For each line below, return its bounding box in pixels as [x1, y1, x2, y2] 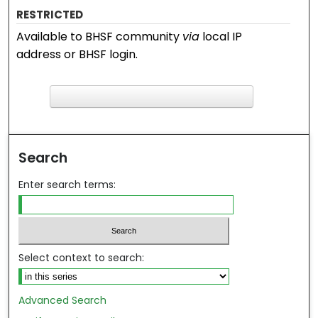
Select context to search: [18, 250, 145, 265]
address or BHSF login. [16, 45, 138, 62]
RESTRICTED [16, 6, 84, 22]
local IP [199, 28, 243, 45]
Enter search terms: [18, 177, 116, 192]
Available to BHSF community [16, 28, 183, 45]
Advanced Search [18, 292, 107, 307]
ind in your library [101, 114, 191, 126]
